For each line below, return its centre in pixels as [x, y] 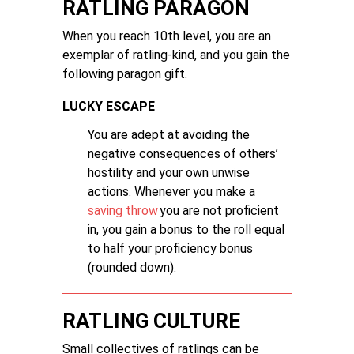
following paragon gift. [125, 74]
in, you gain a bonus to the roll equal [186, 230]
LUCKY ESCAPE [109, 106]
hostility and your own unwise [169, 173]
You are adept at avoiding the [169, 135]
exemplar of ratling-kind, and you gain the [176, 55]
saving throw [123, 211]
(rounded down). [132, 267]
